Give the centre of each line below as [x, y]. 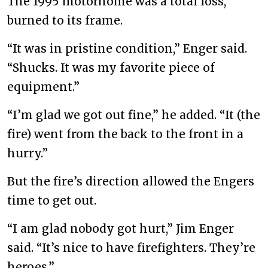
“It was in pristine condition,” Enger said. [127, 48]
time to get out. [52, 200]
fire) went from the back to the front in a [125, 134]
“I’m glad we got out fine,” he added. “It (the [134, 115]
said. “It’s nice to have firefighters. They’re [131, 247]
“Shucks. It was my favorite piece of [111, 67]
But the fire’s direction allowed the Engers [131, 181]
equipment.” [43, 86]
